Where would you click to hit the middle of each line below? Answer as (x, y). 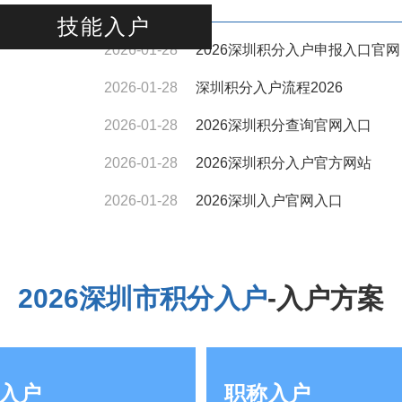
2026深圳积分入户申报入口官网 (298, 50)
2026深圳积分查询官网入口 (284, 125)
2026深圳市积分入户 (143, 298)
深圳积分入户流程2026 (269, 87)
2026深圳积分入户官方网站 (284, 163)
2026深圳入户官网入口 (269, 201)
